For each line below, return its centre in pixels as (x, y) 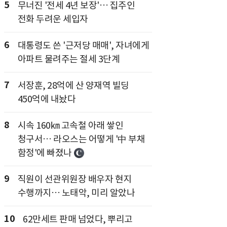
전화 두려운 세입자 (53, 19)
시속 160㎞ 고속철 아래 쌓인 (70, 125)
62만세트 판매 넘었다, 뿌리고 (78, 219)
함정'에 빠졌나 (45, 153)
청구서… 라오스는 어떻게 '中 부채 (81, 139)
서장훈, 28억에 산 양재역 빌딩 (73, 85)
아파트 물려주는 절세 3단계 (68, 59)
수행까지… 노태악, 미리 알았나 (76, 193)
